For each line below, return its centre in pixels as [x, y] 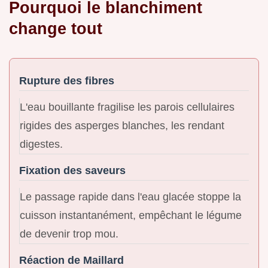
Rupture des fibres [67, 80]
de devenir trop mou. [69, 234]
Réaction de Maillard [71, 260]
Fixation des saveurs [72, 170]
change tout [56, 28]
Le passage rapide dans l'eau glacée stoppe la [130, 197]
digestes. [41, 144]
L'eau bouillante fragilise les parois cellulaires [127, 107]
